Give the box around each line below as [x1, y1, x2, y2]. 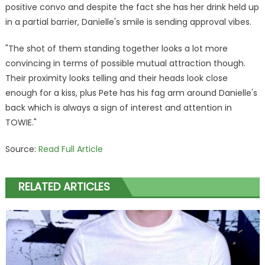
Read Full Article [38, 143, 103, 155]
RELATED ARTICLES [18, 179, 110, 194]
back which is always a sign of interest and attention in [5, 101, 232, 114]
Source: [5, 143, 38, 155]
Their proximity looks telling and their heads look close [5, 72, 228, 84]
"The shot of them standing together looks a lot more [5, 42, 228, 54]
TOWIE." [5, 116, 37, 128]
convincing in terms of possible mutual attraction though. [5, 57, 245, 69]
